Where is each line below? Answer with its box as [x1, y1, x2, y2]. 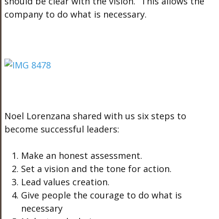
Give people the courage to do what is [21, 189, 182, 201]
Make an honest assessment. [21, 150, 143, 161]
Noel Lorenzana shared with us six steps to [4, 110, 186, 122]
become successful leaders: [4, 123, 119, 135]
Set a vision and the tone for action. [21, 163, 172, 175]
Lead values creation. [21, 176, 110, 188]
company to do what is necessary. [4, 8, 147, 20]
